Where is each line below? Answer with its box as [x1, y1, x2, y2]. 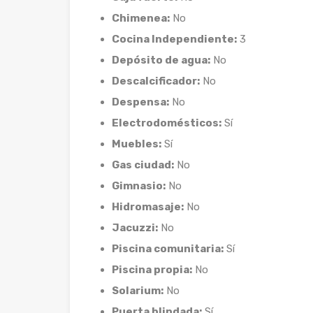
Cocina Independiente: [112, 33, 237, 45]
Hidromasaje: [112, 201, 184, 213]
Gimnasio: [112, 180, 166, 192]
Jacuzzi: [112, 221, 158, 234]
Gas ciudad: [112, 159, 174, 171]
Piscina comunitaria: [112, 242, 224, 255]
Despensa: [112, 96, 169, 108]
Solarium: [112, 284, 163, 297]
